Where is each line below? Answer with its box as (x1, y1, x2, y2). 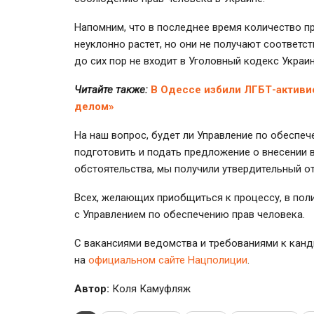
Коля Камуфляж (109, 282, 191, 295)
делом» (74, 100, 114, 113)
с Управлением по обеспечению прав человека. (74, 207, 305, 221)
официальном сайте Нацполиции (88, 253, 247, 266)
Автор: (74, 282, 109, 295)
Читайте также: (74, 83, 148, 96)
